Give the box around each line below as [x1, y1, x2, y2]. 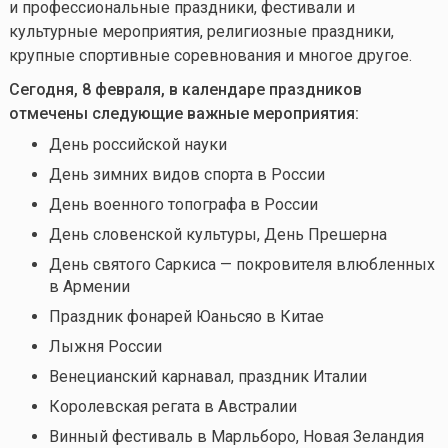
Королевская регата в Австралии [48, 397, 297, 417]
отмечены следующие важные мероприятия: [8, 104, 359, 124]
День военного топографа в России [48, 195, 318, 215]
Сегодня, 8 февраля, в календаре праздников [8, 80, 362, 100]
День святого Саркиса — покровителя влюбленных [48, 255, 435, 275]
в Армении [48, 277, 130, 297]
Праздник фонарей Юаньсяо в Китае [48, 307, 324, 327]
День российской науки [48, 135, 227, 155]
